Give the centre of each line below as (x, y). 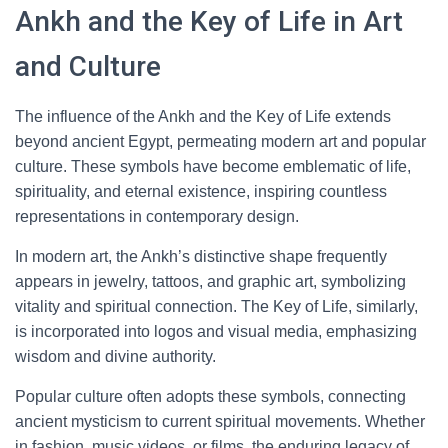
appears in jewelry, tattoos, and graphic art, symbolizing (210, 281)
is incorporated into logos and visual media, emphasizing (216, 331)
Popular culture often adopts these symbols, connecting (210, 396)
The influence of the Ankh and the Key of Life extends (203, 116)
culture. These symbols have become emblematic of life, (213, 166)
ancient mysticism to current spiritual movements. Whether (220, 421)
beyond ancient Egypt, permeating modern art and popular (220, 141)
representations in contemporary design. (157, 216)
